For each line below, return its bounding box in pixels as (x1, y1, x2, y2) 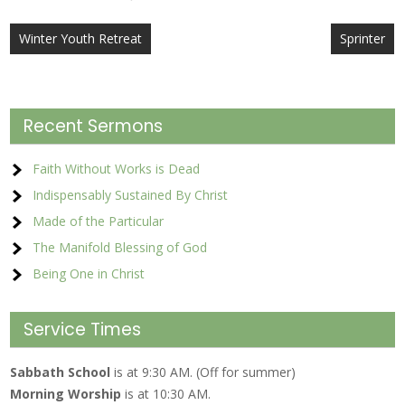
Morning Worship (10, 385, 122, 402)
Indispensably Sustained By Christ (33, 186, 229, 203)
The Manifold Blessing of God (33, 239, 208, 256)
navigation (9, 59, 140, 91)
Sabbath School (10, 363, 115, 381)
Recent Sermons (24, 114, 164, 138)
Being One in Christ (33, 265, 146, 282)
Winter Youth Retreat (19, 30, 143, 47)
